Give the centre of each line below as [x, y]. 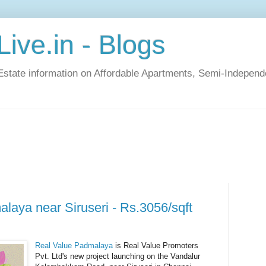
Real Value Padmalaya [74, 245]
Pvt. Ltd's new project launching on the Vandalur [118, 256]
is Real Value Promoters [156, 245]
